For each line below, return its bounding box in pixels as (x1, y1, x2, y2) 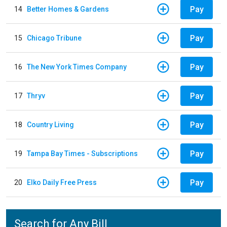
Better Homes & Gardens (27, 5, 109, 13)
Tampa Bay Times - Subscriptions (27, 149, 138, 158)
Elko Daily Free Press (27, 178, 97, 186)
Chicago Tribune (27, 33, 82, 42)
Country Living (27, 120, 74, 129)
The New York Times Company (27, 62, 127, 71)
